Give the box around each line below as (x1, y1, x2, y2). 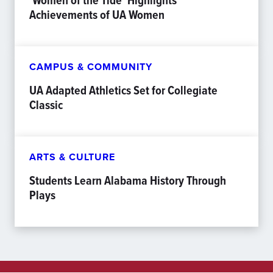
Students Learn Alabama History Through (29, 171, 226, 190)
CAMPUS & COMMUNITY (29, 60, 152, 74)
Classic (29, 96, 63, 114)
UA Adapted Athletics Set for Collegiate (29, 81, 218, 99)
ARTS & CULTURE (29, 150, 115, 164)
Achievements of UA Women (29, 5, 165, 24)
